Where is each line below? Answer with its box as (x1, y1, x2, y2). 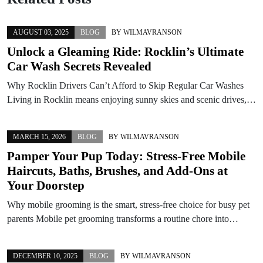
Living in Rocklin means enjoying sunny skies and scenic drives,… (7, 94, 256, 104)
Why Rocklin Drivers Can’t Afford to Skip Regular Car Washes (7, 80, 244, 90)
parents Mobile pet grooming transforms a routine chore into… (7, 213, 238, 224)
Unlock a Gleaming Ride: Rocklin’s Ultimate (7, 44, 244, 59)
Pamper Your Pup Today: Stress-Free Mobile (7, 149, 245, 163)
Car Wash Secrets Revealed (7, 59, 151, 73)
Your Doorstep (7, 178, 85, 193)
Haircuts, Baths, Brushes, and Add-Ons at (7, 163, 228, 178)
